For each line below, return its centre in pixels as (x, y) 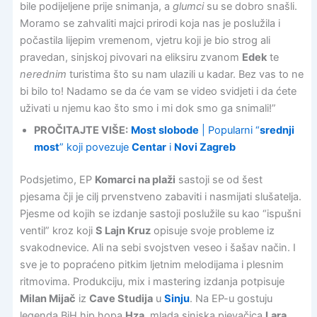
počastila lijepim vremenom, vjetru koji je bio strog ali (145, 40)
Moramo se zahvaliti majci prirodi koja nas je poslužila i (150, 23)
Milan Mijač (47, 299)
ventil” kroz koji (57, 231)
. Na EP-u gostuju (231, 299)
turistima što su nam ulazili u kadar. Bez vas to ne (185, 74)
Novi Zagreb (204, 148)
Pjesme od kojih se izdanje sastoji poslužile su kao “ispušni (160, 214)
